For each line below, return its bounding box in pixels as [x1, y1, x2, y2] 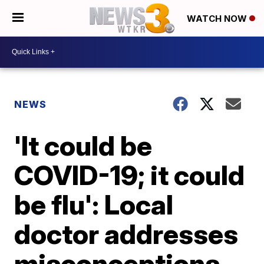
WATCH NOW [187, 13, 249, 25]
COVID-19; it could [14, 158, 245, 192]
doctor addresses [14, 217, 239, 250]
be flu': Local [14, 187, 174, 221]
